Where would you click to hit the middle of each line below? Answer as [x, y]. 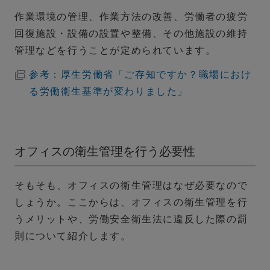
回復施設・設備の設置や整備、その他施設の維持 [131, 34]
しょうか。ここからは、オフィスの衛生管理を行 [131, 202]
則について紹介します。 [73, 236]
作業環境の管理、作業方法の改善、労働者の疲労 [131, 17]
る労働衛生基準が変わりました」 [108, 92]
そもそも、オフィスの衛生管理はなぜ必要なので [131, 186]
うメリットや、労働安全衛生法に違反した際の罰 [131, 219]
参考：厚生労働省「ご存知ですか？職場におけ [140, 75]
